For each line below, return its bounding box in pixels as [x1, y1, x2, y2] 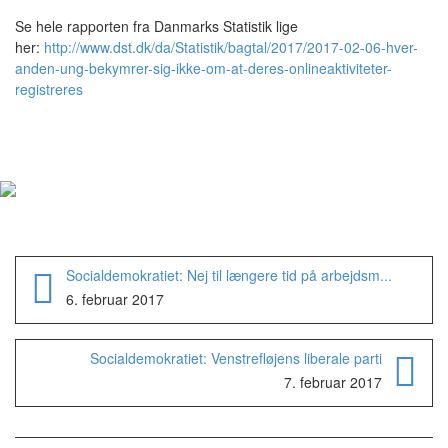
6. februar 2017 [66, 289, 164, 309]
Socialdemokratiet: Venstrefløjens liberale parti [90, 348, 382, 368]
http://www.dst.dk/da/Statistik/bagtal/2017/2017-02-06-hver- [44, 37, 418, 57]
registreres [15, 79, 87, 99]
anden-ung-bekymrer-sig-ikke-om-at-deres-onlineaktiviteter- [15, 58, 392, 78]
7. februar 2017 [284, 372, 382, 392]
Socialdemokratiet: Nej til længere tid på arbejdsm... [66, 265, 392, 285]
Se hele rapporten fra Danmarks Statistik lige [15, 16, 298, 36]
